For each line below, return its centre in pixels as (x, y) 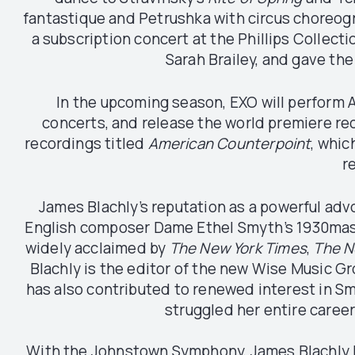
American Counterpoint (229, 143)
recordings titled (86, 143)
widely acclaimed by (97, 248)
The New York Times (238, 248)
